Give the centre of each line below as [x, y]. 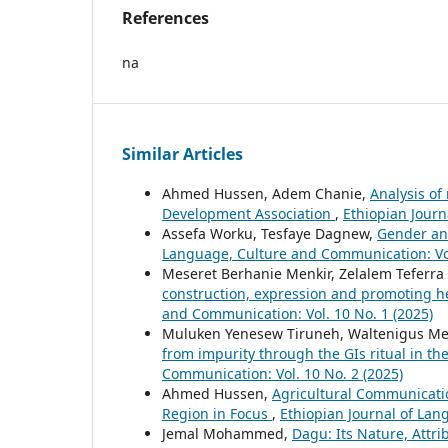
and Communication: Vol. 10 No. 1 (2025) [297, 314]
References [165, 18]
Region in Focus [217, 414]
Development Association [248, 214]
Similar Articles [182, 154]
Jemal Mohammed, [227, 434]
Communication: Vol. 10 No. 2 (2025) [282, 374]
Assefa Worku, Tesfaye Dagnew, [269, 234]
